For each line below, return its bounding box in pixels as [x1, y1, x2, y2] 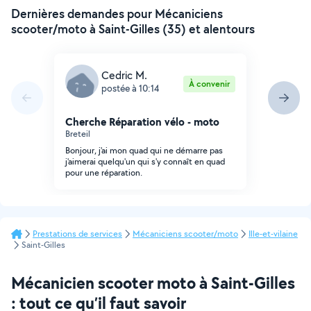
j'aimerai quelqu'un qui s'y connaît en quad [65, 155, 225, 167]
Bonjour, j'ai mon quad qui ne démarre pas [65, 144, 223, 156]
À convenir [188, 78, 230, 90]
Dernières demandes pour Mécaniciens [11, 6, 223, 22]
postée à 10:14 [101, 81, 159, 94]
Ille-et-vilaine [249, 228, 298, 239]
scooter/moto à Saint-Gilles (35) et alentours [11, 21, 255, 37]
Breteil [65, 128, 90, 140]
